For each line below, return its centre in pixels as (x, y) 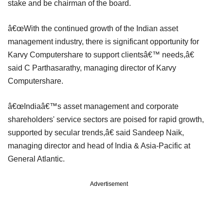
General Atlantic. (36, 159)
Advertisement (109, 184)
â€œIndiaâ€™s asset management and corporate (93, 106)
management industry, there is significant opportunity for (103, 41)
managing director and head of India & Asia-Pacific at (99, 145)
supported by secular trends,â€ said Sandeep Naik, (96, 132)
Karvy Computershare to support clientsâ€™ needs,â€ (101, 54)
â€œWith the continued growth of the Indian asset (93, 28)
